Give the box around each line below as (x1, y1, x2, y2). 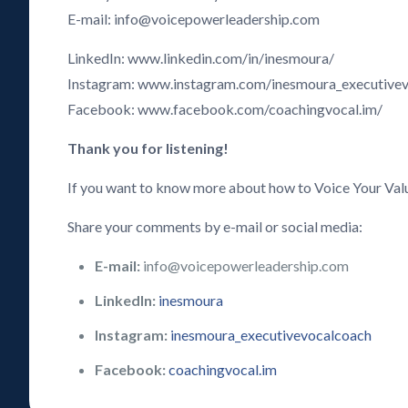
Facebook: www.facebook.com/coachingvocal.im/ (67, 100, 383, 117)
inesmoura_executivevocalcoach (170, 326, 372, 343)
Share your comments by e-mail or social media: (67, 218, 363, 235)
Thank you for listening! (67, 139, 229, 157)
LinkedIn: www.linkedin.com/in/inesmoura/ (67, 49, 335, 66)
